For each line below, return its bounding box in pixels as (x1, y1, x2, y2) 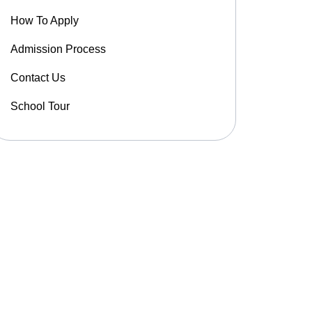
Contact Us (10, 71, 65, 84)
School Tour (10, 100, 70, 112)
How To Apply (10, 14, 79, 26)
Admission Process (10, 42, 106, 55)
